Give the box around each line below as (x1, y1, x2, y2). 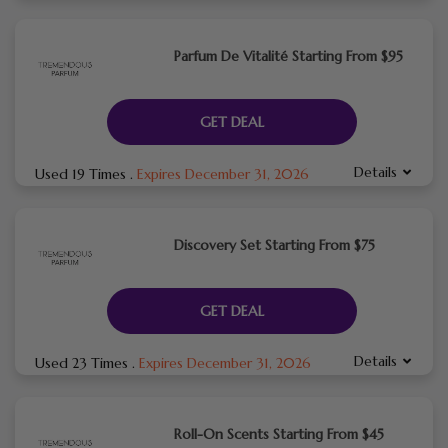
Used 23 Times (35, 353, 132, 372)
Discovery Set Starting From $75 (173, 235, 375, 254)
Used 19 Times (35, 164, 130, 183)
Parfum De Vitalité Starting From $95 (173, 46, 403, 65)
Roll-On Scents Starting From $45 (173, 424, 384, 443)
